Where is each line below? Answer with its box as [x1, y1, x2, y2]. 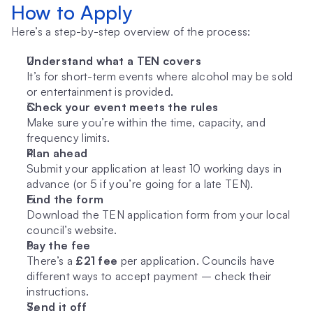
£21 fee [75, 254, 118, 268]
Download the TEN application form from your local [27, 208, 291, 221]
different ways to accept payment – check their [27, 269, 272, 283]
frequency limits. [27, 131, 110, 145]
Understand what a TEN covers [27, 54, 201, 68]
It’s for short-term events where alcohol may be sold [27, 69, 293, 83]
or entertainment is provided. [27, 85, 174, 99]
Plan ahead [27, 146, 88, 160]
